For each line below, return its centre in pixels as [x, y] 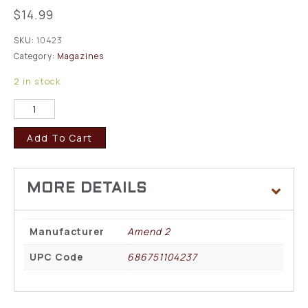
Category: [34, 56]
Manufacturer [67, 231]
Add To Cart [60, 137]
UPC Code [57, 256]
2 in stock [37, 81]
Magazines [80, 56]
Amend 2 [149, 231]
